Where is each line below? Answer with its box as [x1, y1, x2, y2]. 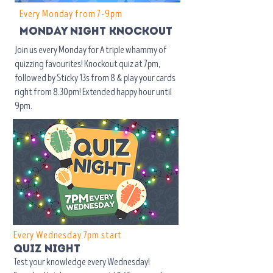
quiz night [13, 242, 80, 255]
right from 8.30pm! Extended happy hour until [15, 86, 172, 98]
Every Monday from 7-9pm [19, 8, 122, 20]
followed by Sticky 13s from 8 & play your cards [15, 72, 175, 84]
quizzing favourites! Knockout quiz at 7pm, [15, 58, 160, 70]
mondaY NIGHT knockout [19, 24, 172, 38]
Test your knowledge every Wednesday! [13, 256, 150, 268]
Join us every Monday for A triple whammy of [15, 44, 167, 56]
